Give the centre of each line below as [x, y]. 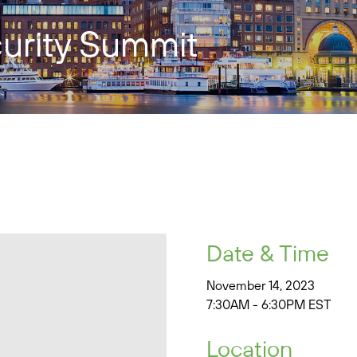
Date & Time [267, 253]
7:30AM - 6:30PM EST [268, 305]
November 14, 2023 [260, 286]
